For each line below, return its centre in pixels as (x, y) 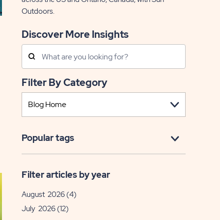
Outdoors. (38, 11)
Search (36, 49)
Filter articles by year (66, 175)
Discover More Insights (79, 34)
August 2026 (43, 194)
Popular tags (48, 138)
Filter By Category (68, 82)
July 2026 (38, 209)
